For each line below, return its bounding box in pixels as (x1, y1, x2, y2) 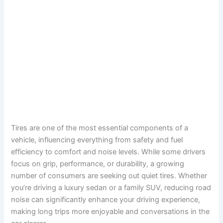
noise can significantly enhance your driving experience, (11, 195, 201, 205)
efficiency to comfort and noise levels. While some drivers (11, 147, 206, 157)
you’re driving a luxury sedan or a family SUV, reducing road (11, 183, 212, 193)
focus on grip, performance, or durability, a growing (11, 159, 185, 169)
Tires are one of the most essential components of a (11, 123, 189, 133)
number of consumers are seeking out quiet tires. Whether (11, 171, 208, 181)
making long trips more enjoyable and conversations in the (11, 207, 210, 217)
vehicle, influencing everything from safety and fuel (11, 135, 183, 145)
